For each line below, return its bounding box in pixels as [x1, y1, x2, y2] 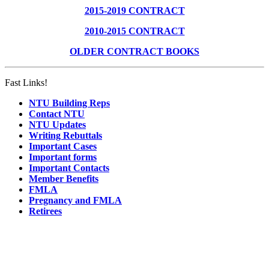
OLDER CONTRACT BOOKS [70, 46, 199, 56]
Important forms [29, 151, 97, 162]
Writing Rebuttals [29, 130, 102, 141]
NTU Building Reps [29, 97, 110, 108]
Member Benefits [29, 173, 98, 184]
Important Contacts [29, 162, 109, 173]
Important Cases [29, 141, 97, 151]
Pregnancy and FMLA [29, 195, 122, 205]
